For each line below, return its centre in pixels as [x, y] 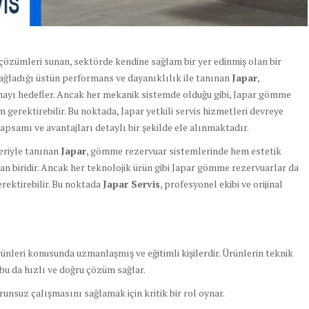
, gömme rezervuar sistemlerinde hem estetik [184, 151]
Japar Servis [131, 184]
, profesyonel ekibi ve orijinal [221, 184]
